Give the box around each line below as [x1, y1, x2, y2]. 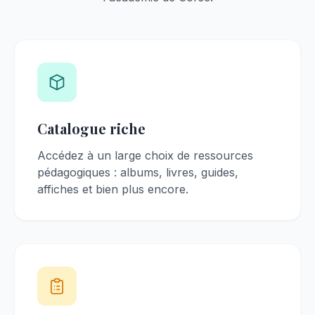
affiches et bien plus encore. [37, 182, 188, 197]
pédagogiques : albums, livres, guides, [37, 165, 238, 180]
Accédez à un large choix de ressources [37, 148, 253, 163]
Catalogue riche [37, 119, 146, 139]
